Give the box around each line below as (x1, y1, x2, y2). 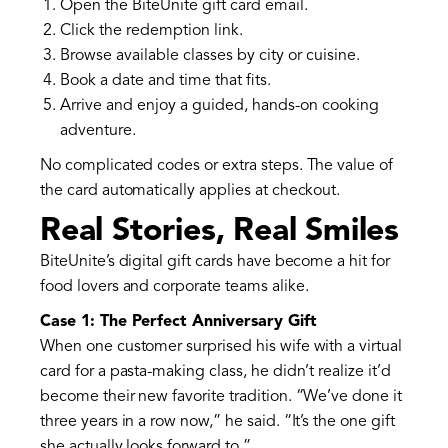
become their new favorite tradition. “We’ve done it (40, 389, 402, 406)
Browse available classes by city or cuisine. (60, 48, 360, 65)
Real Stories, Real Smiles (40, 216, 399, 249)
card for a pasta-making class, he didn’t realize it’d (40, 364, 391, 381)
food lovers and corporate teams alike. (40, 279, 309, 296)
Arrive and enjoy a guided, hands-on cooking (60, 98, 379, 115)
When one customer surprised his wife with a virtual (40, 339, 402, 356)
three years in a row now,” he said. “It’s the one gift (40, 414, 395, 431)
